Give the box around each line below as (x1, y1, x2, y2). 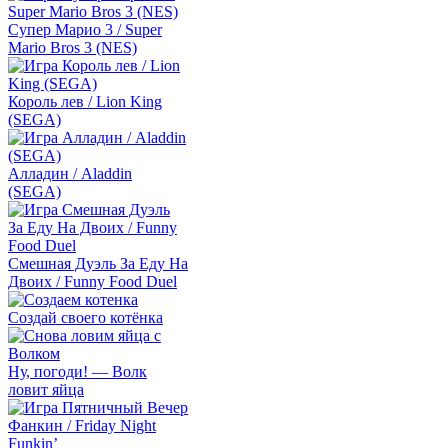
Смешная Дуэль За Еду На (8, 255, 188, 272)
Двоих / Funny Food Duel (8, 273, 177, 290)
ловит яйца (8, 381, 84, 398)
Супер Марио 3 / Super (8, 21, 162, 38)
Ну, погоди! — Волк (8, 363, 147, 380)
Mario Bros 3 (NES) (8, 39, 137, 56)
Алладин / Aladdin (8, 165, 132, 182)
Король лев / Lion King (8, 93, 162, 110)
